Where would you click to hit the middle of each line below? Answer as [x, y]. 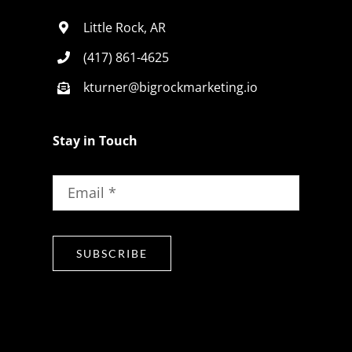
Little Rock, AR [124, 27]
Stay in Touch [95, 140]
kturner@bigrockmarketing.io [170, 87]
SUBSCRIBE [112, 253]
